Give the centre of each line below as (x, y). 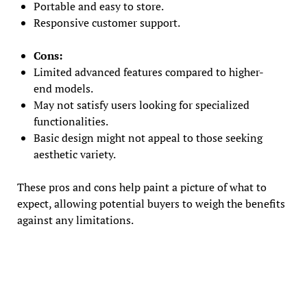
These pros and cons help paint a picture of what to (142, 187)
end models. (63, 88)
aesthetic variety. (74, 154)
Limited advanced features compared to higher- (148, 72)
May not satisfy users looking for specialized (141, 105)
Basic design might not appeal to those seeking (148, 137)
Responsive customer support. (107, 22)
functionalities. (71, 121)
